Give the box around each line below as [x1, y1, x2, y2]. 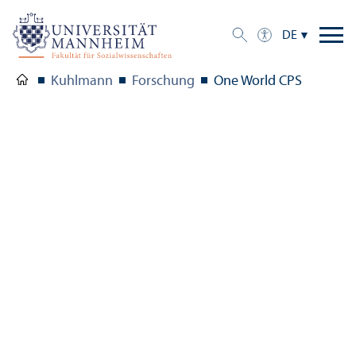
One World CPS [214, 73, 302, 89]
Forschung [132, 73, 195, 89]
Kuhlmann [51, 73, 113, 89]
